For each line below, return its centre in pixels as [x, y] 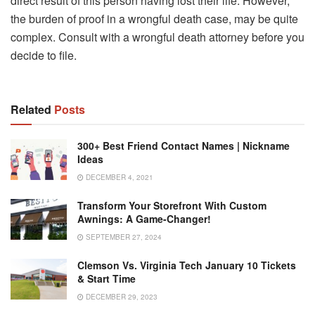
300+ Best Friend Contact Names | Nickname [184, 146]
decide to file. [44, 56]
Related [31, 110]
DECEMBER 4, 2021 [118, 178]
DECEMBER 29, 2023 [121, 297]
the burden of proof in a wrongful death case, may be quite [154, 19]
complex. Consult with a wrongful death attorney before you [157, 37]
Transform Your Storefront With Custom [172, 206]
